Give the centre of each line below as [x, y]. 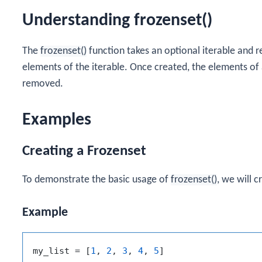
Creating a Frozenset [84, 151]
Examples [57, 120]
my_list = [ [62, 251]
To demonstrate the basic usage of [96, 180]
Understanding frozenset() [117, 21]
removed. [43, 84]
